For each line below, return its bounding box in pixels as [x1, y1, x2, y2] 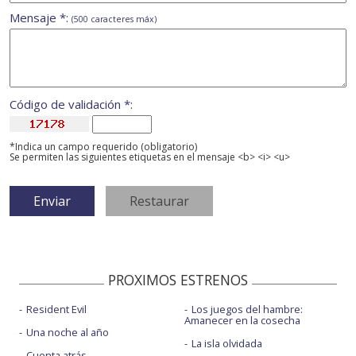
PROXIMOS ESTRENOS [108, 270, 248, 290]
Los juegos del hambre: [191, 302, 303, 317]
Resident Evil [26, 302, 87, 317]
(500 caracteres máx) [72, 14, 157, 25]
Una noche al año [26, 325, 109, 340]
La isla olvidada [191, 336, 262, 351]
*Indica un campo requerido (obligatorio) [10, 140, 197, 154]
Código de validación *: [10, 96, 133, 113]
